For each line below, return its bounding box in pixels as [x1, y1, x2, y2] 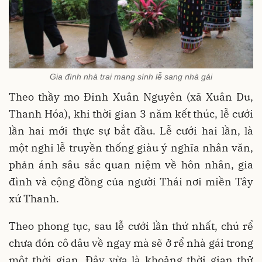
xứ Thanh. [9, 191, 61, 205]
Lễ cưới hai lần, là [160, 123, 254, 137]
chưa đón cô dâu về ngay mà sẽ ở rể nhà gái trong [9, 236, 253, 250]
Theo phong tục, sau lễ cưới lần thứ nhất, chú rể [9, 219, 253, 233]
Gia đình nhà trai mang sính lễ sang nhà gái [50, 71, 212, 81]
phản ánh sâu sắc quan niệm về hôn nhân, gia [9, 157, 253, 171]
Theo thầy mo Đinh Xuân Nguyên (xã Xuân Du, [9, 89, 253, 104]
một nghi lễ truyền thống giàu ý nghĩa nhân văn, [9, 140, 253, 154]
